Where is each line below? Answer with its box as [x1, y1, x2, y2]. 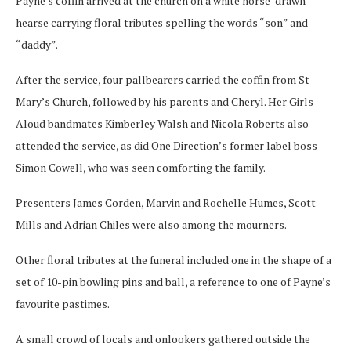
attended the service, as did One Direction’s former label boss [16, 138, 317, 153]
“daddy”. [16, 37, 58, 52]
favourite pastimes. [16, 296, 110, 311]
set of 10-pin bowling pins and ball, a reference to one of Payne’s [16, 274, 331, 289]
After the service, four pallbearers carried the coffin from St [16, 72, 309, 87]
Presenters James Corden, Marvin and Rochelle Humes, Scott [16, 195, 316, 210]
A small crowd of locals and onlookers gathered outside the [16, 331, 310, 346]
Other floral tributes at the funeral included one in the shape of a [16, 252, 331, 267]
